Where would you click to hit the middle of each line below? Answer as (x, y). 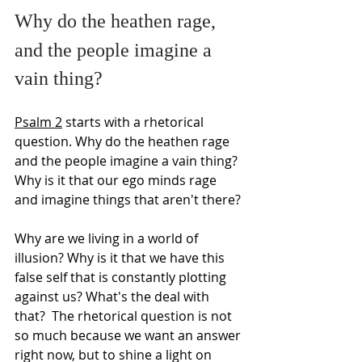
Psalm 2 (38, 122)
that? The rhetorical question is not (125, 316)
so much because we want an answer (129, 335)
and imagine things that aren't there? (128, 199)
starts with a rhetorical (135, 122)
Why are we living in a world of (108, 238)
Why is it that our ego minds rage (117, 180)
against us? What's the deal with (114, 296)
